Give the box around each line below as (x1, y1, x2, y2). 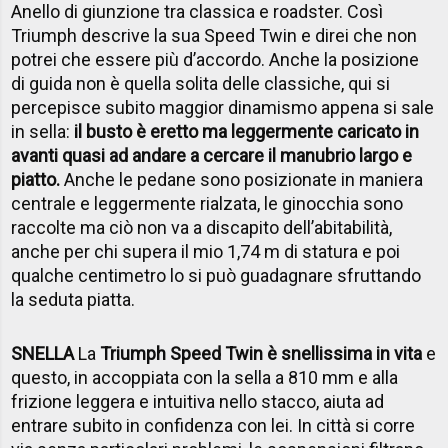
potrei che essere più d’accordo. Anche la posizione (11, 49, 420, 71)
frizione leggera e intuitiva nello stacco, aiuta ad (11, 391, 385, 413)
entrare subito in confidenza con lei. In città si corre (11, 415, 416, 437)
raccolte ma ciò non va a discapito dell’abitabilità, (11, 217, 393, 239)
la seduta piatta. (11, 289, 136, 311)
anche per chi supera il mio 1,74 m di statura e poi (11, 241, 401, 263)
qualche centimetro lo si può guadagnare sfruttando (11, 265, 422, 287)
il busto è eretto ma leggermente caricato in (74, 121, 420, 143)
